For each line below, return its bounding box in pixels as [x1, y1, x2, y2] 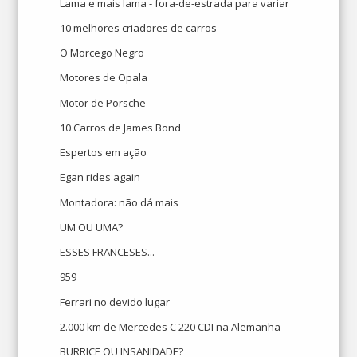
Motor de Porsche [60, 95, 147, 110]
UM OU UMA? [60, 219, 124, 234]
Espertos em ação [60, 145, 147, 159]
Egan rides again [60, 170, 141, 185]
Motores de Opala [60, 70, 148, 85]
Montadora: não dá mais [60, 194, 179, 210]
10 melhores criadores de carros [60, 20, 218, 35]
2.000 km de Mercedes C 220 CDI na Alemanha [60, 319, 281, 334]
